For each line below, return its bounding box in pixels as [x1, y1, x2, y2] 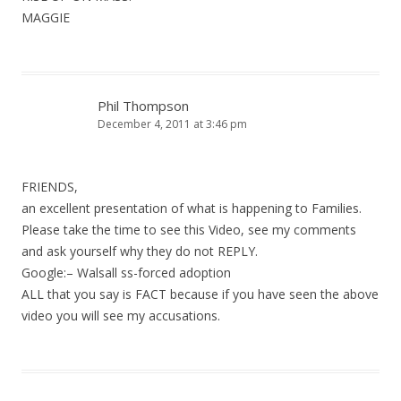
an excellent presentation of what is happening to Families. [21, 200, 362, 217]
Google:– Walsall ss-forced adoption [21, 264, 231, 281]
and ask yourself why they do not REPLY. [21, 243, 258, 260]
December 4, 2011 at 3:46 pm [98, 116, 247, 132]
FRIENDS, [21, 178, 78, 195]
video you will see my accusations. [21, 307, 220, 324]
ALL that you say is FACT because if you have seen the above [21, 286, 379, 303]
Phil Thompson [98, 97, 189, 115]
